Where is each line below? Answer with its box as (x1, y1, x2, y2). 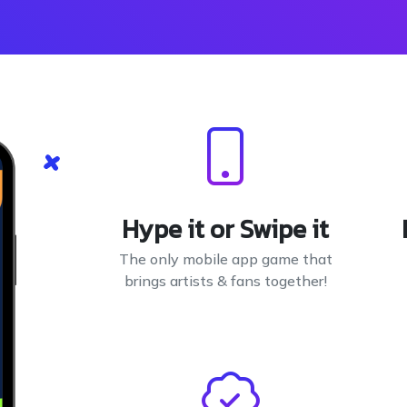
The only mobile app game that (118, 250, 333, 268)
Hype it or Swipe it (122, 210, 329, 248)
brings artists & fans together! (124, 272, 327, 290)
